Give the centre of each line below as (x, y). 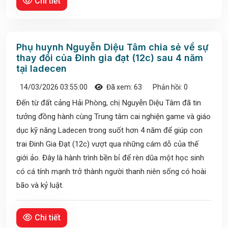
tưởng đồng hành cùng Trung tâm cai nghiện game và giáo (113, 117)
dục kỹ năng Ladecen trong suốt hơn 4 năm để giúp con (109, 131)
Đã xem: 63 (123, 87)
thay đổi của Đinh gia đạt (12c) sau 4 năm (110, 58)
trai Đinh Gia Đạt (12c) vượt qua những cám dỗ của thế (107, 144)
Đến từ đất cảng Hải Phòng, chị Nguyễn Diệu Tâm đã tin (109, 103)
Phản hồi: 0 (169, 87)
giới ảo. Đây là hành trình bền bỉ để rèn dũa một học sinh (110, 158)
